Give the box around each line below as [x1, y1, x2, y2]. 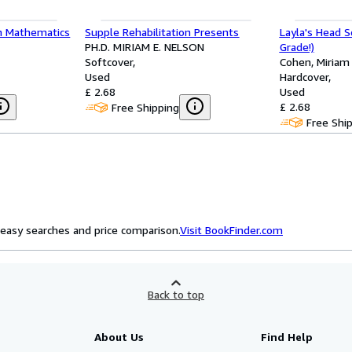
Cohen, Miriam [279, 55, 350, 68]
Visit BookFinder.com [180, 223, 283, 236]
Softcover [85, 55, 134, 68]
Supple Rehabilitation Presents [85, 25, 240, 38]
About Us [93, 330, 144, 343]
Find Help [261, 330, 313, 343]
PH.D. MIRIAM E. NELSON [85, 40, 205, 53]
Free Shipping [112, 100, 180, 114]
